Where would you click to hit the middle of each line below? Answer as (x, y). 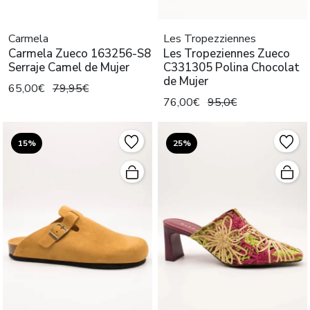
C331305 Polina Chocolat (231, 68)
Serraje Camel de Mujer (69, 68)
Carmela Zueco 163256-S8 (80, 54)
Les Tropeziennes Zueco (227, 54)
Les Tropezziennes (210, 39)
